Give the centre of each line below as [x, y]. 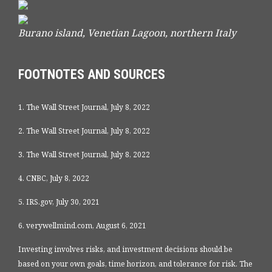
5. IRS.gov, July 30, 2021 [59, 202]
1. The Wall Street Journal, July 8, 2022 [84, 107]
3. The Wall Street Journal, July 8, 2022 [84, 155]
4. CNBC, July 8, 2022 [54, 178]
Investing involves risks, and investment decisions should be [125, 250]
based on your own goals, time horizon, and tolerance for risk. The [135, 264]
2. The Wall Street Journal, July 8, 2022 [84, 131]
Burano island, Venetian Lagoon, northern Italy [127, 33]
